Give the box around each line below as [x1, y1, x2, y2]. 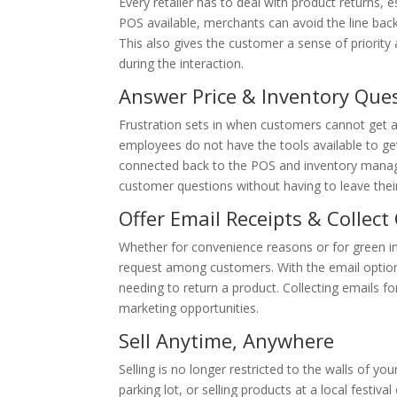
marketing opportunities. [119, 299, 260, 316]
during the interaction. [119, 54, 245, 72]
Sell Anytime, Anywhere [119, 326, 335, 354]
